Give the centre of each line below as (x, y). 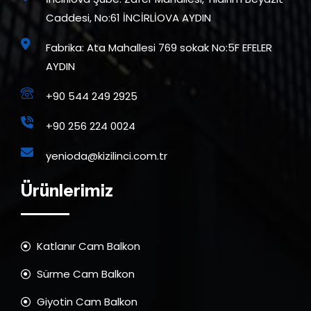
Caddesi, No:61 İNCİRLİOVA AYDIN (128, 18)
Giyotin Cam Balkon (87, 302)
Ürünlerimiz (67, 191)
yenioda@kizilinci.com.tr (106, 156)
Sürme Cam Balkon (85, 274)
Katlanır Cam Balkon (88, 246)
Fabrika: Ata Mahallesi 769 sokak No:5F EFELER (159, 48)
